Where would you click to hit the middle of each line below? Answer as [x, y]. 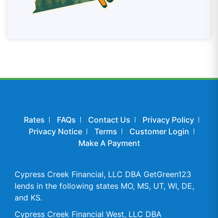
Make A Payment [109, 143]
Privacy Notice [55, 131]
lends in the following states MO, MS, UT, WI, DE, [104, 186]
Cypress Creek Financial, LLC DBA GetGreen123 [103, 174]
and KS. [28, 198]
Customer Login [159, 131]
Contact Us [109, 120]
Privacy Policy [168, 120]
